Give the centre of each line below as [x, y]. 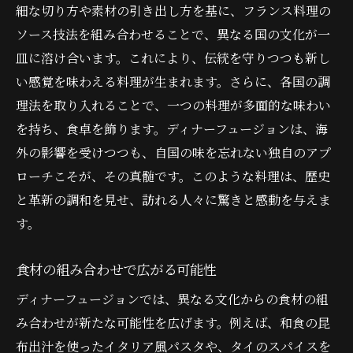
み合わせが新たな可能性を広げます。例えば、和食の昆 [173, 322]
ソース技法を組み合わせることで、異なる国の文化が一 [173, 34]
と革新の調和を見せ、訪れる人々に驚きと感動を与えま [173, 199]
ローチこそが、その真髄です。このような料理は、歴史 [173, 176]
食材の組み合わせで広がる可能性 [116, 269]
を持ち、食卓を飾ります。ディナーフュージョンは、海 [172, 128]
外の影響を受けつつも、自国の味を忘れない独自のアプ [173, 152]
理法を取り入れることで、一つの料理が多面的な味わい [173, 105]
